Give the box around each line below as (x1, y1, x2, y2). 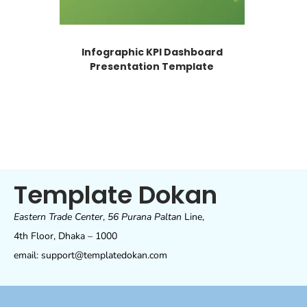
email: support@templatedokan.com (14, 248, 167, 262)
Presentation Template (90, 59, 214, 73)
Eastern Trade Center (14, 210, 103, 223)
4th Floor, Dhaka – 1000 (14, 229, 117, 243)
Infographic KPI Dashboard (81, 45, 223, 59)
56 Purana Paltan (108, 210, 182, 223)
